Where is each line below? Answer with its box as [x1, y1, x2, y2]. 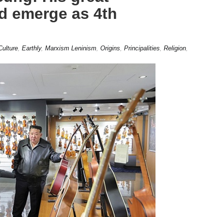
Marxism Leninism [45, 44, 96, 52]
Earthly [21, 44, 41, 52]
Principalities [124, 44, 160, 52]
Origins [100, 44, 120, 52]
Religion [163, 44, 186, 52]
